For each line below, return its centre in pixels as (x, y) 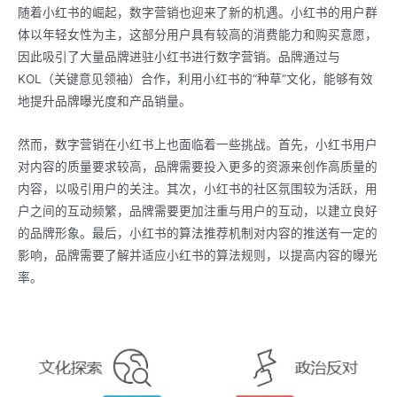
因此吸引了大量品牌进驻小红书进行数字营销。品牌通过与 (179, 57)
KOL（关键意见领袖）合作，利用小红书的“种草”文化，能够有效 (195, 79)
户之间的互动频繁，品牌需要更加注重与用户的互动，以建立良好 (198, 211)
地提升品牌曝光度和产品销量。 (105, 101)
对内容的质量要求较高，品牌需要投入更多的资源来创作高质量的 (198, 167)
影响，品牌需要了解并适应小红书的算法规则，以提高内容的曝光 (198, 256)
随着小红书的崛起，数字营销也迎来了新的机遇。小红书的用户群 (198, 13)
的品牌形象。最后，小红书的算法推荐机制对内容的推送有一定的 (198, 234)
